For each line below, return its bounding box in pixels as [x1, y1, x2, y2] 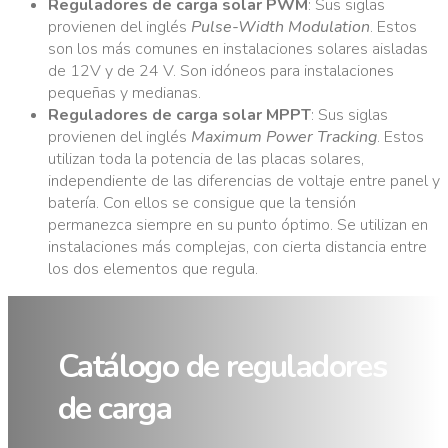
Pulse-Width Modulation [191, 15, 370, 38]
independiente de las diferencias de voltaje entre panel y [48, 169, 440, 192]
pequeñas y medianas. [48, 81, 201, 104]
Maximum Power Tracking [191, 125, 377, 148]
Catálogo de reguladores [58, 344, 387, 388]
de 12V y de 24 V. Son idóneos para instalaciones [48, 59, 394, 82]
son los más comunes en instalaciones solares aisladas [48, 37, 428, 60]
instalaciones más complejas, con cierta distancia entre [48, 235, 427, 258]
